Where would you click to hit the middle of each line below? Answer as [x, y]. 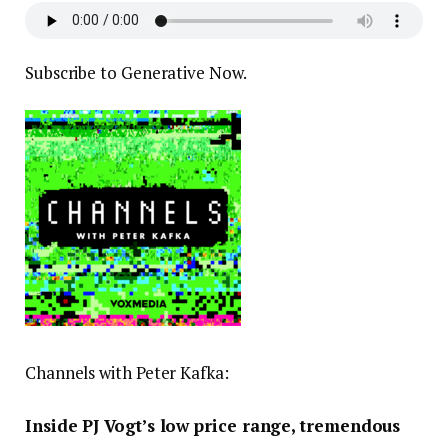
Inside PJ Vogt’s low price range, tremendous [213, 426]
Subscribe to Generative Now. [136, 72]
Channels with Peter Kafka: [127, 373]
